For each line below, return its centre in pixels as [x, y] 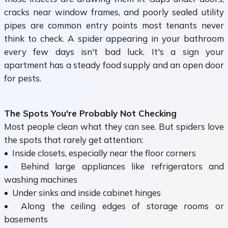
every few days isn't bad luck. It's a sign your [114, 52]
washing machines [41, 180]
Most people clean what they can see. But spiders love [114, 127]
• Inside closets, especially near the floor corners [100, 153]
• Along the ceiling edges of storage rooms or [114, 206]
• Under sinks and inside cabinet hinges [82, 193]
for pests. [23, 78]
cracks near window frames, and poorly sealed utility [114, 12]
